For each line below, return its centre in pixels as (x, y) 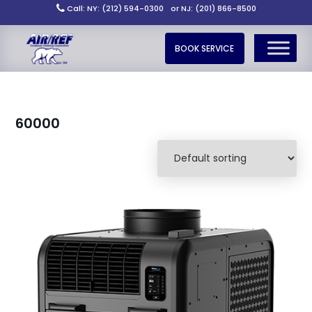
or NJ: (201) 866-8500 (213, 8)
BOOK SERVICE (205, 48)
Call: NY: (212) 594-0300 (115, 8)
